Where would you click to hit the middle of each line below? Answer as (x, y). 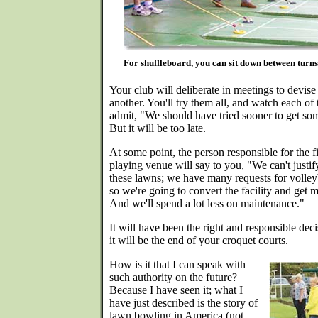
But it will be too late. (158, 128)
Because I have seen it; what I (176, 290)
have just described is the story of (183, 303)
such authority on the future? (173, 277)
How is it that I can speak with (177, 264)
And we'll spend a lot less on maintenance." (207, 203)
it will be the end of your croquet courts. (199, 240)
